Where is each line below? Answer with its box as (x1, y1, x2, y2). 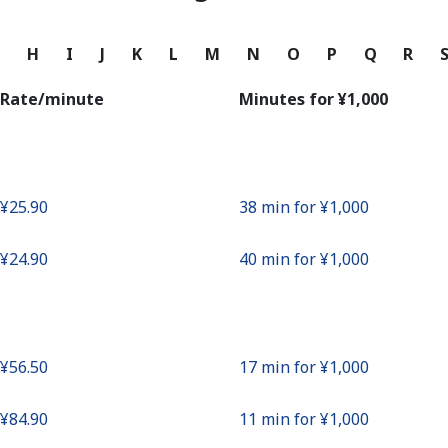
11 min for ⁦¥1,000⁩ (239, 408, 369, 430)
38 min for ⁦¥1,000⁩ (239, 196, 369, 218)
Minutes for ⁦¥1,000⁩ (239, 88, 388, 110)
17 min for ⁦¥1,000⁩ (239, 356, 369, 378)
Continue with (170, 14, 278, 37)
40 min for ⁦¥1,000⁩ (239, 248, 369, 270)
